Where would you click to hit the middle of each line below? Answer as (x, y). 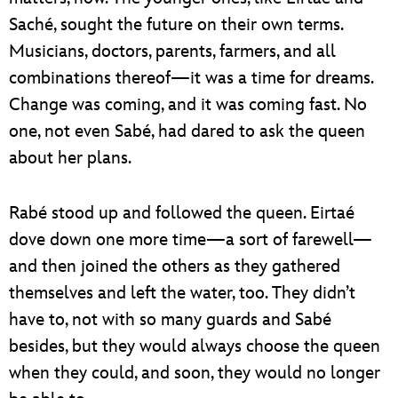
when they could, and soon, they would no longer (195, 373)
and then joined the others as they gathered (175, 266)
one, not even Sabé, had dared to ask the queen (187, 131)
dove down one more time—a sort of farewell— (191, 239)
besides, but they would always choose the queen (195, 346)
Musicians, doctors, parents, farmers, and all (172, 51)
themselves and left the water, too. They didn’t (182, 293)
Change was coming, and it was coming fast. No (188, 104)
